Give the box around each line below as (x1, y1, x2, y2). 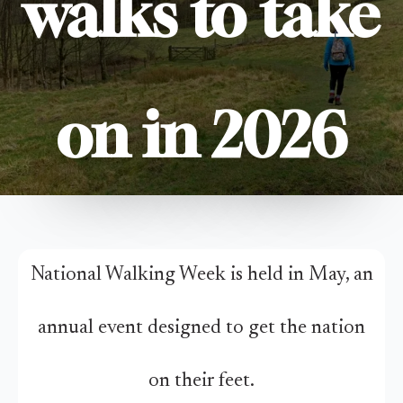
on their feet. (148, 372, 255, 391)
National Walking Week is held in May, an (30, 265, 373, 285)
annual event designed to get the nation (38, 318, 365, 338)
